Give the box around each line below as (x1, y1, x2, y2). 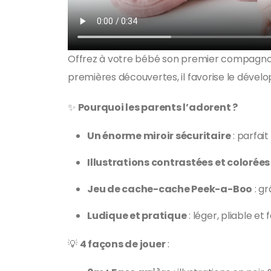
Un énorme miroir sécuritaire (87, 129, 231, 143)
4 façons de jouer (79, 237, 166, 252)
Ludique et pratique (87, 209, 187, 223)
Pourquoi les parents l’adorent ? (77, 100, 238, 115)
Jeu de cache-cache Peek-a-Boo (87, 182, 253, 197)
